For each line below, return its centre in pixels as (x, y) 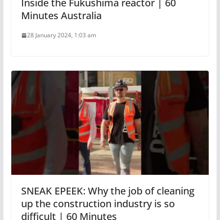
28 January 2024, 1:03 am (61, 35)
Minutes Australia (61, 15)
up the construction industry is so (98, 203)
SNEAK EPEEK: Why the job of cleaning (108, 191)
